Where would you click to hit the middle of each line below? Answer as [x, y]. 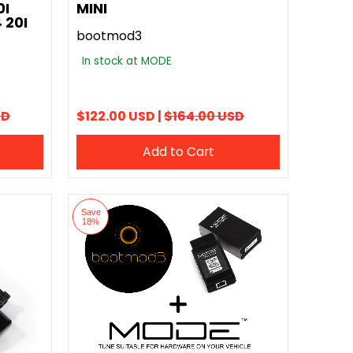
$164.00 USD [204, 116]
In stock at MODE [127, 61]
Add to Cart [178, 152]
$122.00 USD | [120, 116]
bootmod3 [109, 36]
